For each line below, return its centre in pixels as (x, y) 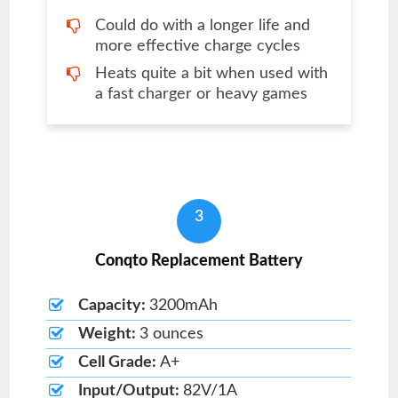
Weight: (108, 334)
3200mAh (183, 305)
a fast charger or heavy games (201, 94)
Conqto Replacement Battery (199, 261)
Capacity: (113, 305)
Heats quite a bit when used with (211, 73)
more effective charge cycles (197, 46)
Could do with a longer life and (202, 25)
